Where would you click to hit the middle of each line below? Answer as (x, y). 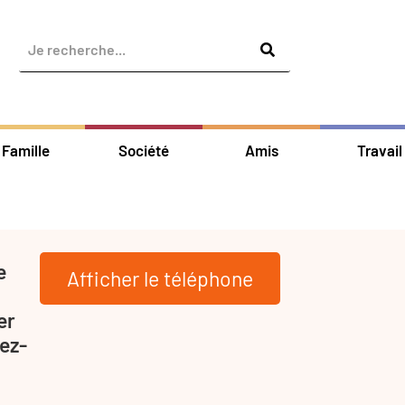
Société (143, 150)
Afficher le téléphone (160, 278)
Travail (379, 150)
